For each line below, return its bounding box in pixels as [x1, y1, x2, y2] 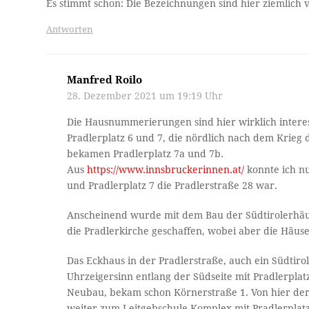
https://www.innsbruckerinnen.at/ [87, 164, 245, 176]
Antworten [46, 24, 93, 35]
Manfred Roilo [67, 74, 143, 87]
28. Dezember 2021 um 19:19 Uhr [67, 90, 223, 102]
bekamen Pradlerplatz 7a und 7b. [67, 148, 224, 160]
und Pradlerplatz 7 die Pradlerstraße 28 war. [67, 180, 278, 192]
